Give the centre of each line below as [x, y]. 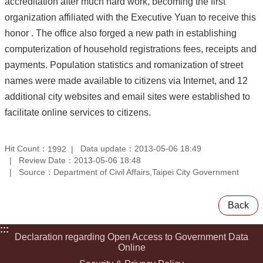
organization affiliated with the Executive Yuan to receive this [130, 18]
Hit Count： [26, 149]
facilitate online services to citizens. [78, 113]
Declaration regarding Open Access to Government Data [131, 237]
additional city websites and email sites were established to [127, 97]
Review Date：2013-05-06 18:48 [80, 160]
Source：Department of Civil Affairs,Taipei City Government [129, 172]
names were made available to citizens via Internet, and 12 [126, 81]
